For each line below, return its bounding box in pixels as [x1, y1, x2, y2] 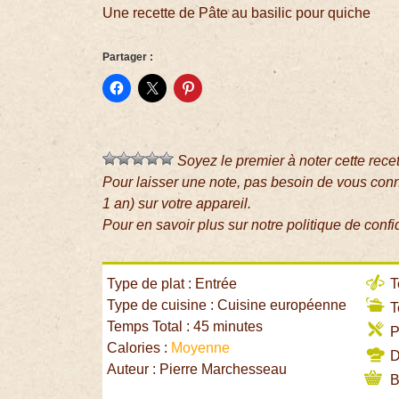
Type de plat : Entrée [107, 276, 238, 292]
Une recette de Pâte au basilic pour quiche [102, 5, 371, 21]
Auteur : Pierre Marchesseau [107, 362, 288, 378]
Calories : [107, 340, 172, 356]
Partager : [102, 51, 154, 64]
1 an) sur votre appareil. [102, 196, 252, 212]
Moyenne [171, 340, 231, 356]
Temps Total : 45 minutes [107, 319, 264, 335]
